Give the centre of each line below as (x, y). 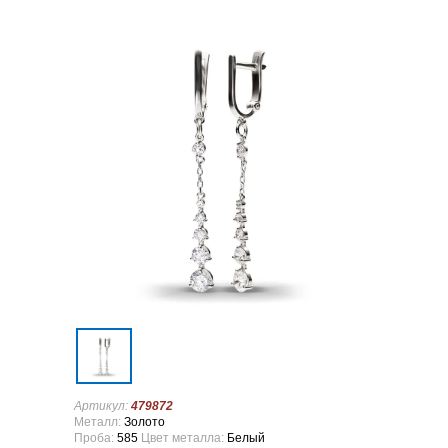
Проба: (95, 438)
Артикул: (102, 406)
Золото (143, 422)
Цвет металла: (182, 438)
